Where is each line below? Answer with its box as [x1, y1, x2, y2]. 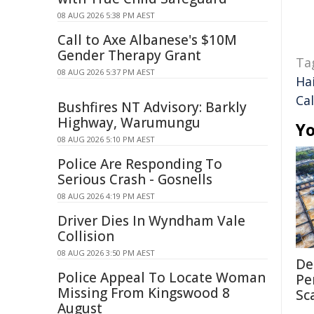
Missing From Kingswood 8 [57, 284, 230, 302]
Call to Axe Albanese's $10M [57, 31, 237, 49]
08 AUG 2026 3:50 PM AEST [57, 247, 155, 258]
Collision [57, 227, 114, 245]
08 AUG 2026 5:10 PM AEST [57, 134, 155, 144]
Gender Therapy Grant [57, 46, 201, 64]
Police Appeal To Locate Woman [57, 268, 266, 287]
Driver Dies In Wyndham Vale [57, 212, 245, 230]
